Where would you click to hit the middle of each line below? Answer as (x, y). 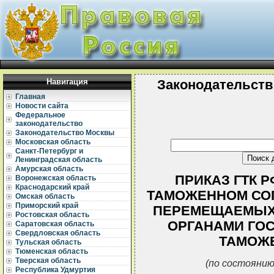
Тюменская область (52, 251)
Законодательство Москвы (65, 133)
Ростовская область (52, 215)
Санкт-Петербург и (49, 151)
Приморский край (47, 206)
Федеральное (40, 115)
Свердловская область (58, 233)
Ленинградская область (59, 160)
